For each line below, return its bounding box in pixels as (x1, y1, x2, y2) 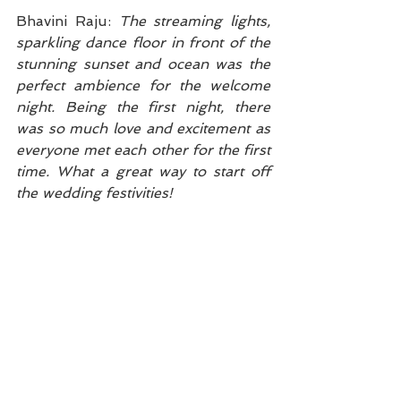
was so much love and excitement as (16, 119, 270, 137)
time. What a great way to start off (16, 162, 270, 180)
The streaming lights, (118, 12, 270, 30)
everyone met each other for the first (16, 141, 270, 158)
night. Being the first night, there (16, 98, 270, 115)
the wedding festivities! (16, 183, 173, 201)
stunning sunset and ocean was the (16, 55, 270, 73)
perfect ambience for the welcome (16, 76, 270, 94)
